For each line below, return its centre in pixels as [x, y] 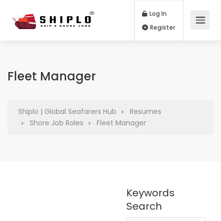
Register [190, 32]
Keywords [150, 193]
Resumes [146, 111]
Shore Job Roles [56, 123]
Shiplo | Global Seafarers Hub [67, 111]
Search [144, 206]
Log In [185, 16]
